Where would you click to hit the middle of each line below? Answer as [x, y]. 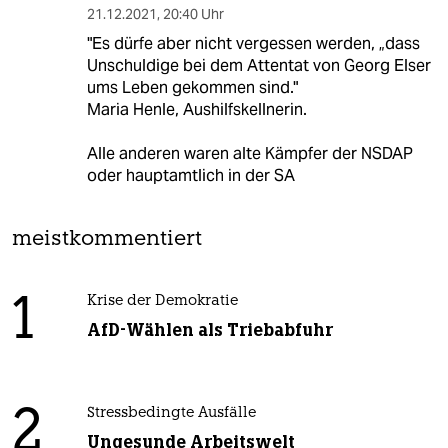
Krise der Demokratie [162, 302]
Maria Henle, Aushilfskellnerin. [196, 110]
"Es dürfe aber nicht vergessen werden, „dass [253, 44]
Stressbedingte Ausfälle [171, 414]
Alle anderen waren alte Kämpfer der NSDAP [249, 154]
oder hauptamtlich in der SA [190, 176]
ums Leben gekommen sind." [192, 88]
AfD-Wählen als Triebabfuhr [209, 330]
